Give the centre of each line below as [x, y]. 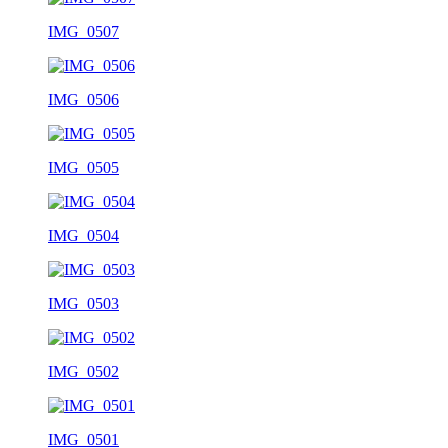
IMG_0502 [83, 371]
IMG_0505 [83, 167]
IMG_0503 [83, 303]
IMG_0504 [83, 235]
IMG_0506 [83, 99]
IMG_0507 [83, 31]
